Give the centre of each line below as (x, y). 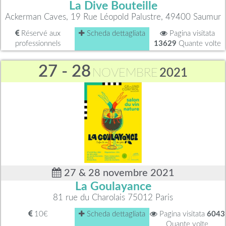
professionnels (38, 43)
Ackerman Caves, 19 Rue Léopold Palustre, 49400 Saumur (113, 17)
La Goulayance (113, 186)
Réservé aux (40, 33)
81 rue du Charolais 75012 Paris (113, 197)
